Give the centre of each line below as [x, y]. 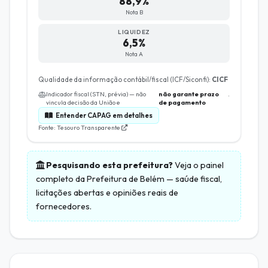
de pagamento [182, 103]
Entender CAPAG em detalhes [103, 115]
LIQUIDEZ [134, 32]
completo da [61, 179]
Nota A [134, 54]
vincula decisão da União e [83, 103]
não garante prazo [188, 95]
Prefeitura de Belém [126, 179]
